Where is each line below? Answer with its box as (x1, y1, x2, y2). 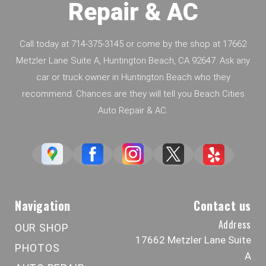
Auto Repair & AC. (98, 104, 168, 116)
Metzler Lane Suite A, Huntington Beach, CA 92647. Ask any (16, 55, 250, 66)
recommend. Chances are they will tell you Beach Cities (21, 88, 245, 99)
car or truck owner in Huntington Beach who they (36, 71, 230, 83)
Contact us (194, 196, 251, 214)
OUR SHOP (15, 221, 69, 234)
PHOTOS (15, 241, 60, 254)
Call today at (20, 38, 71, 49)
